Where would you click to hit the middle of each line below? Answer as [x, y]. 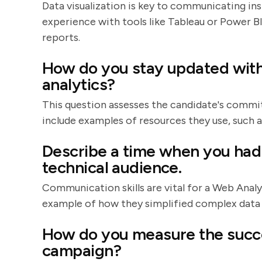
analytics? [79, 84]
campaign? [82, 250]
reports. [61, 37]
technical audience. [112, 167]
